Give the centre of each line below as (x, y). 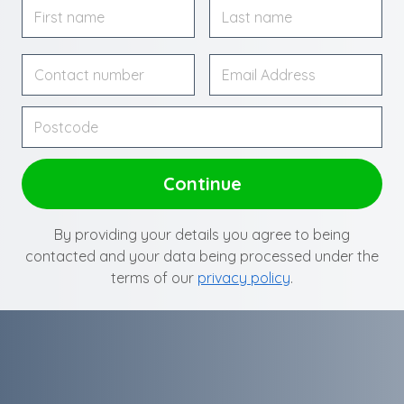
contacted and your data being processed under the (202, 257)
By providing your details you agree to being (202, 235)
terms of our (154, 278)
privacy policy (244, 278)
